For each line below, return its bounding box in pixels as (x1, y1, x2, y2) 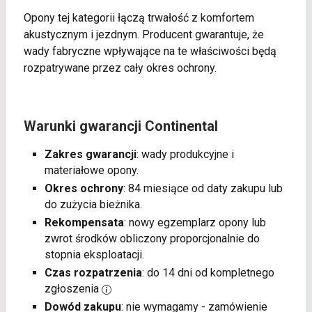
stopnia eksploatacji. (44, 247, 144, 261)
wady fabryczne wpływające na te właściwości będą (23, 44, 276, 58)
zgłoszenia (44, 281, 102, 295)
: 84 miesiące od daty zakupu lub (123, 181, 283, 195)
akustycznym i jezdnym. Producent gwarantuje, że (23, 27, 264, 41)
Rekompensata (44, 215, 124, 229)
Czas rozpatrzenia (44, 265, 142, 279)
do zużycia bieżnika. (44, 197, 142, 211)
